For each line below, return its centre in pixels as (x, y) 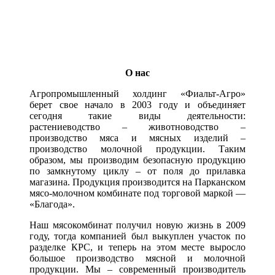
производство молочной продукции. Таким (137, 149)
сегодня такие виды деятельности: (137, 115)
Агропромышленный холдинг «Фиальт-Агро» (137, 93)
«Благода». (52, 204)
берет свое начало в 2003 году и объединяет (137, 104)
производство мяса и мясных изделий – (137, 137)
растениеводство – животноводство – (137, 126)
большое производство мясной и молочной (137, 258)
